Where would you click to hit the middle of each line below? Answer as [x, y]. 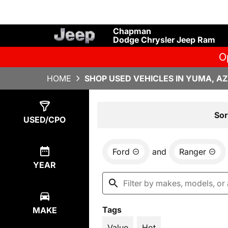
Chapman [132, 31]
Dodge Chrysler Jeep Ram [164, 40]
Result [123, 114]
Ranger [193, 152]
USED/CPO [45, 120]
